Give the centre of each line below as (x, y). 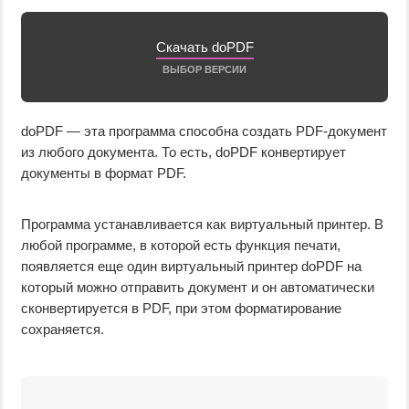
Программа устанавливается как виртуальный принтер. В (202, 224)
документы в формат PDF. (104, 173)
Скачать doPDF (204, 47)
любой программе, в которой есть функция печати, (181, 245)
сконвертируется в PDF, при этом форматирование (181, 308)
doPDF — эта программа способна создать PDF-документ (204, 131)
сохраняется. (63, 329)
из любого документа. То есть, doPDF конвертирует (184, 152)
